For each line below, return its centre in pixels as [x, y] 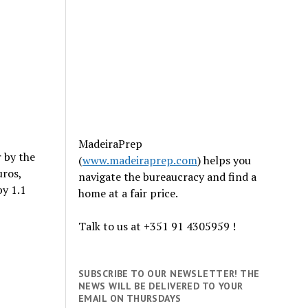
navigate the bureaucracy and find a [168, 176]
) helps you [224, 160]
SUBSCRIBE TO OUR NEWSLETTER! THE [169, 273]
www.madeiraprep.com [140, 160]
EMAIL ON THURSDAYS [130, 298]
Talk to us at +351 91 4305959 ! [157, 226]
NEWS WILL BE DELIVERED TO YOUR [161, 286]
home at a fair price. [129, 193]
